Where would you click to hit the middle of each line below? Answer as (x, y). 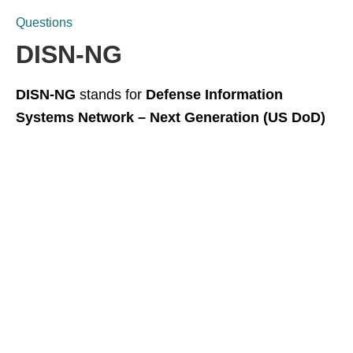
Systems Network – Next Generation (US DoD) (171, 117)
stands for (111, 95)
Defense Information (214, 95)
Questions (44, 22)
